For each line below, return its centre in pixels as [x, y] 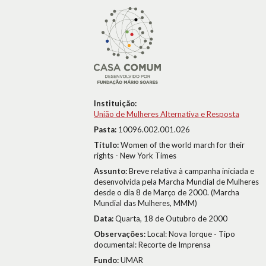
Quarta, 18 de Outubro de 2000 [171, 218]
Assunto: [111, 171]
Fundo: [107, 260]
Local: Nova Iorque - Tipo [191, 234]
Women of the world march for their [183, 145]
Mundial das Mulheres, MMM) [145, 203]
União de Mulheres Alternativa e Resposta [167, 114]
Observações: [121, 234]
